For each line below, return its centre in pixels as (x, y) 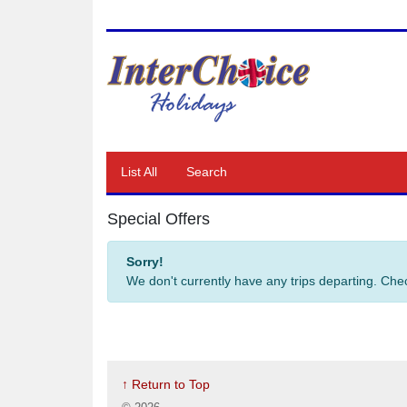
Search (207, 172)
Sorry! (145, 262)
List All (139, 172)
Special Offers (159, 219)
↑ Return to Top (166, 384)
